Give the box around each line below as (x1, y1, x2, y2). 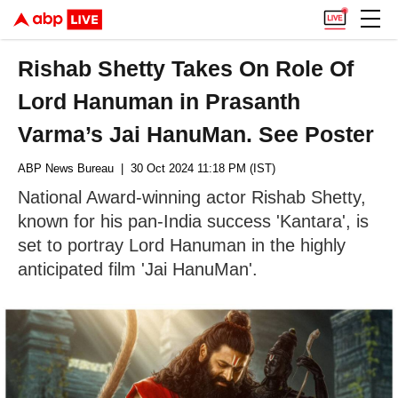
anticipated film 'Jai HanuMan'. (18, 259, 258, 279)
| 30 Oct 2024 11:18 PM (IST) (114, 162, 275, 175)
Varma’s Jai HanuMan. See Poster (18, 122, 375, 147)
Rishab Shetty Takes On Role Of (18, 56, 354, 81)
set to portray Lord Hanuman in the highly (18, 235, 346, 255)
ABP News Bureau (18, 162, 114, 175)
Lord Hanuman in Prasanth (18, 89, 301, 114)
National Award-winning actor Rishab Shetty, (18, 187, 366, 207)
